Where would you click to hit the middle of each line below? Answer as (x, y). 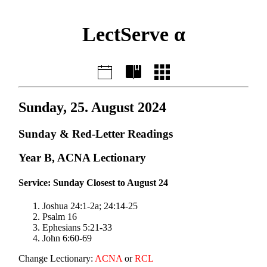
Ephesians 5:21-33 (77, 228)
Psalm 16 (60, 217)
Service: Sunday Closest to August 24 (94, 182)
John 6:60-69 (67, 238)
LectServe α (133, 35)
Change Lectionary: (57, 259)
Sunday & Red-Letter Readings (96, 133)
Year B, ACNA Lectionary (83, 158)
